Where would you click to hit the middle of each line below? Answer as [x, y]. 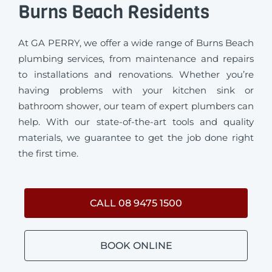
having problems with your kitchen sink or [136, 90]
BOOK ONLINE [136, 245]
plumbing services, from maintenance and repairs [136, 58]
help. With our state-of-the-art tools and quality [136, 121]
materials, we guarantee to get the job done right [136, 137]
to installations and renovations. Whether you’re [136, 74]
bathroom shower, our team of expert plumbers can [136, 106]
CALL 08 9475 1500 [136, 203]
